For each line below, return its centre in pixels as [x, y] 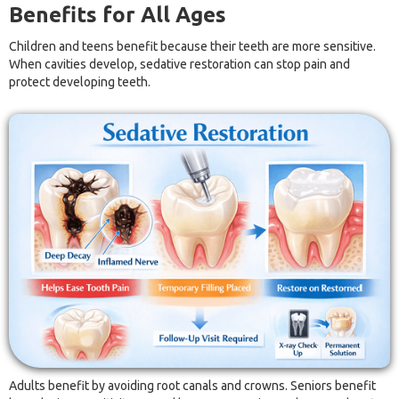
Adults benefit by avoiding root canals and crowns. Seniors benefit [192, 386]
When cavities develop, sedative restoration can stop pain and [179, 65]
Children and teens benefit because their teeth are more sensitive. [192, 47]
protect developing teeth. [80, 82]
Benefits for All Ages [118, 15]
